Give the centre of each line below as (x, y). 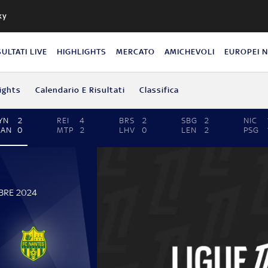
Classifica (159, 90)
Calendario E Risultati (80, 90)
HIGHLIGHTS (82, 51)
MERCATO (136, 51)
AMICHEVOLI (190, 51)
